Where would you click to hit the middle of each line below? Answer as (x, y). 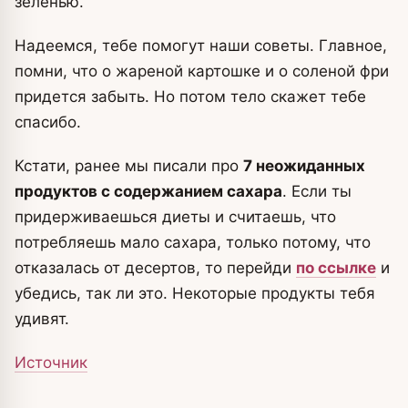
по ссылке (336, 268)
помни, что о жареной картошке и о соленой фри (202, 71)
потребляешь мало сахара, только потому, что (193, 243)
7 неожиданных (304, 166)
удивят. (42, 319)
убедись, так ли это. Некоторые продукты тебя (195, 294)
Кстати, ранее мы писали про (129, 166)
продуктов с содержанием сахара (148, 192)
